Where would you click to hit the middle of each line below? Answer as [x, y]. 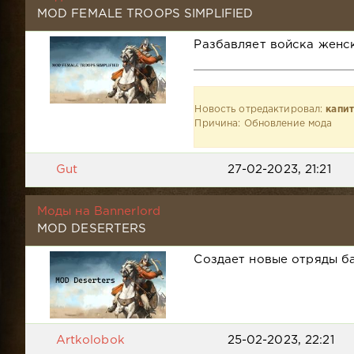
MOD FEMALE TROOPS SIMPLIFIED [145, 13]
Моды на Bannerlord [99, 211]
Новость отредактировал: [260, 109]
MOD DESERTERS [92, 228]
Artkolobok [90, 340]
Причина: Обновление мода [264, 123]
